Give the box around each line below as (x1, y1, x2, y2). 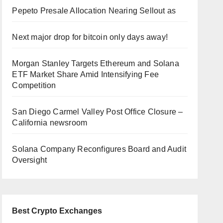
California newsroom (12, 118, 88, 127)
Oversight (12, 156, 47, 165)
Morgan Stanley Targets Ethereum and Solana (12, 59, 179, 68)
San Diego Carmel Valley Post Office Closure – (12, 108, 183, 116)
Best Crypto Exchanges (12, 207, 103, 216)
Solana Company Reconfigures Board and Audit (12, 145, 186, 154)
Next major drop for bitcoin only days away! (12, 33, 168, 42)
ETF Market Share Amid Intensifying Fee (12, 70, 159, 79)
